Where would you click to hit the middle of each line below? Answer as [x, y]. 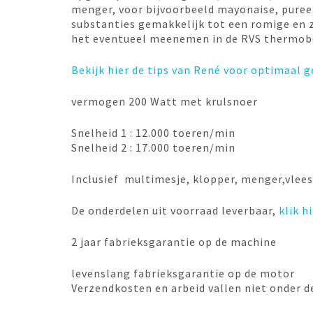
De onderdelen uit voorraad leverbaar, [175, 210]
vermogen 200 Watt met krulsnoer [165, 101]
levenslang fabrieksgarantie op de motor [183, 273]
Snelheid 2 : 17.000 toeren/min [153, 147]
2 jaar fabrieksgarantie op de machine [174, 242]
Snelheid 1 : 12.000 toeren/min [153, 133]
